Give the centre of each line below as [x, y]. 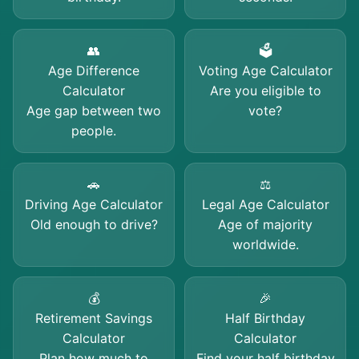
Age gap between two [94, 111]
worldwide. [265, 244]
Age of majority [265, 224]
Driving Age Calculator [94, 204]
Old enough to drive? [94, 224]
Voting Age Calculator [265, 71]
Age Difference [94, 71]
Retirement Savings [94, 318]
